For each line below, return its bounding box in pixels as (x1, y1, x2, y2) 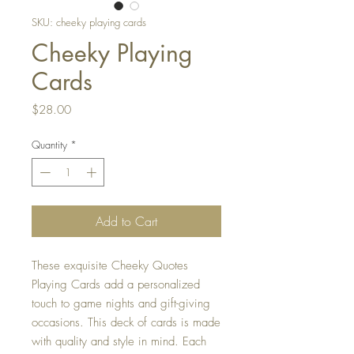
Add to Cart (96, 212, 157, 230)
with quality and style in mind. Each (32, 333, 206, 349)
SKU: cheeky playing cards (32, 15, 146, 29)
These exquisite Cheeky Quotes (32, 257, 188, 273)
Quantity (32, 137, 67, 152)
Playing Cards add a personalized (32, 276, 200, 292)
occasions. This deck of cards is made (32, 314, 220, 330)
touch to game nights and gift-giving (32, 295, 210, 311)
